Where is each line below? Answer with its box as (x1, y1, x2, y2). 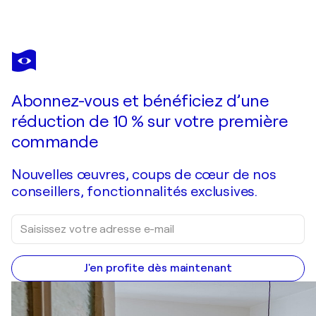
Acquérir (209, 84, 256, 97)
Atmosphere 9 (11, 60, 78, 72)
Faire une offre (49, 84, 129, 97)
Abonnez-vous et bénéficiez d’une (11, 91, 269, 111)
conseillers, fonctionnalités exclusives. (11, 183, 257, 200)
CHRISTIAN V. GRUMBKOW (11, 49, 121, 60)
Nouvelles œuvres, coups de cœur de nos (11, 166, 276, 183)
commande (11, 132, 98, 152)
